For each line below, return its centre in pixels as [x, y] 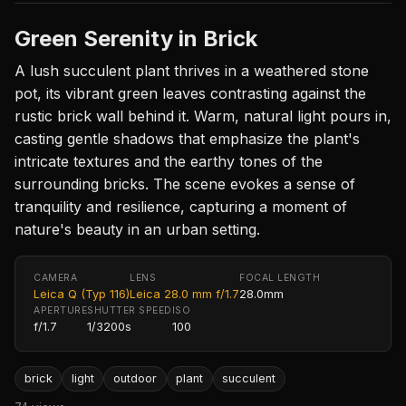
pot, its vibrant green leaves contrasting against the [190, 93]
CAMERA [56, 277]
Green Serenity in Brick [136, 38]
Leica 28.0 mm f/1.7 [184, 294]
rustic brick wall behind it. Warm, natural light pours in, [203, 116]
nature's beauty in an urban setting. [137, 229]
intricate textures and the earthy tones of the [169, 161]
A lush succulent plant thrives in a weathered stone [192, 70]
